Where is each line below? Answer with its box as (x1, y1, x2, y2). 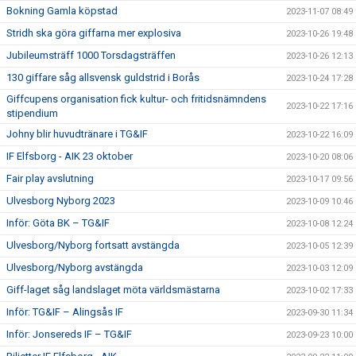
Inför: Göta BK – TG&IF (6, 217, 110, 229)
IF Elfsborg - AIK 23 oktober (6, 150, 133, 162)
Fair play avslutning (6, 172, 94, 184)
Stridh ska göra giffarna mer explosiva (6, 27, 181, 39)
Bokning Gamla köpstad (6, 5, 118, 17)
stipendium (6, 107, 58, 119)
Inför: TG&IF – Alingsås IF (6, 306, 123, 318)
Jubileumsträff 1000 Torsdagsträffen (6, 49, 176, 61)
